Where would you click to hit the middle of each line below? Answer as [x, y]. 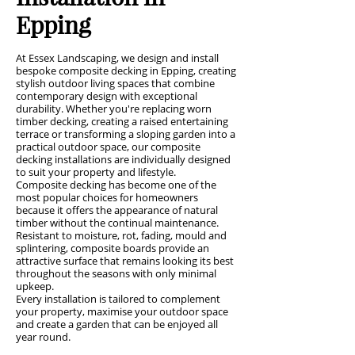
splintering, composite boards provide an [113, 248]
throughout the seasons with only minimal [116, 273]
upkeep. [35, 286]
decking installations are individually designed [123, 159]
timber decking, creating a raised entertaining [122, 121]
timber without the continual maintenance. [117, 223]
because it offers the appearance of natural [117, 210]
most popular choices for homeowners [107, 197]
